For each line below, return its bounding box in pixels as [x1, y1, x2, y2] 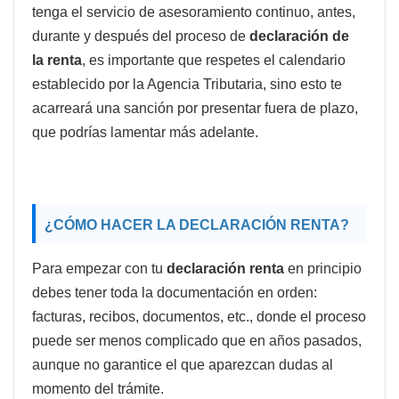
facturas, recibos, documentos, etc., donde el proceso [32, 308, 366, 324]
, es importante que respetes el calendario [82, 52, 346, 68]
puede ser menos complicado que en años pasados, [32, 332, 362, 348]
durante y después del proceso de [32, 28, 249, 44]
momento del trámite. [32, 380, 164, 396]
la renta [32, 52, 82, 68]
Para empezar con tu [32, 260, 167, 276]
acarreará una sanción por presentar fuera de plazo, [32, 100, 358, 116]
